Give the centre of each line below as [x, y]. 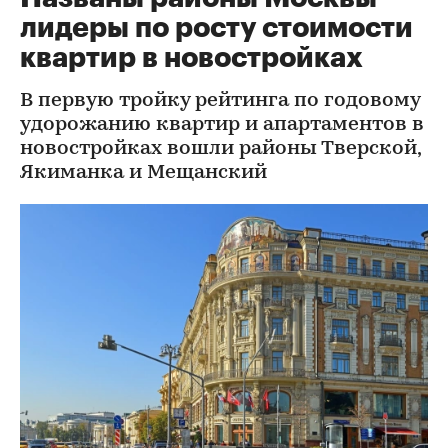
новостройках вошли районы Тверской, [220, 149]
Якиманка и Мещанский [143, 173]
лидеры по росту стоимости [216, 28]
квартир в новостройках [191, 58]
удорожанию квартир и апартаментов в [222, 125]
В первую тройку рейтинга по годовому [220, 101]
